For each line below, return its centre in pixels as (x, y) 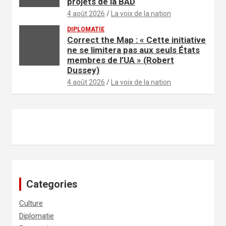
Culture (31, 203)
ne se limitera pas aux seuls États (133, 50)
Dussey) (83, 70)
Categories (52, 184)
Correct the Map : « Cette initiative (136, 40)
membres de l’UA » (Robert (121, 60)
